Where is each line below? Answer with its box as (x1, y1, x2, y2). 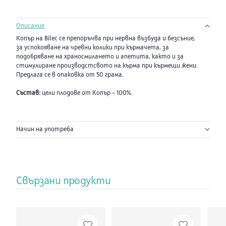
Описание (16, 23, 45, 29)
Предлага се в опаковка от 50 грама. (16, 72, 124, 79)
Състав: (16, 90, 41, 97)
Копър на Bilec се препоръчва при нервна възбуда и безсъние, (16, 36, 196, 42)
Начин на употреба (16, 126, 74, 133)
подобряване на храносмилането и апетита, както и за (16, 54, 184, 61)
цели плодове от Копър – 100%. (40, 90, 133, 97)
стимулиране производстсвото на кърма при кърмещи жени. (16, 63, 198, 70)
